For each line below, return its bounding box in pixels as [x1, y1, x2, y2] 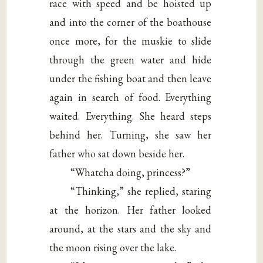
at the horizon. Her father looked [49, 203, 212, 217]
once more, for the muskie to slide [49, 33, 212, 48]
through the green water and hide [49, 52, 212, 66]
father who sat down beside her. [49, 146, 185, 160]
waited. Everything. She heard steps [49, 109, 212, 123]
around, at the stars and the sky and [49, 221, 212, 235]
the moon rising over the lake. [49, 240, 177, 254]
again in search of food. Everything [49, 90, 212, 104]
